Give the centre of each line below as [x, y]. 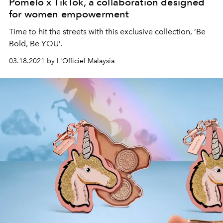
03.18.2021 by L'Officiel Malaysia [62, 61]
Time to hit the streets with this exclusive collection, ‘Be [107, 32]
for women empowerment [69, 14]
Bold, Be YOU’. [36, 44]
